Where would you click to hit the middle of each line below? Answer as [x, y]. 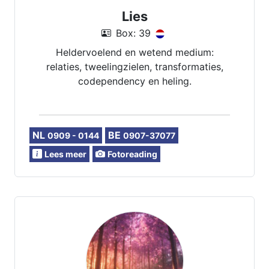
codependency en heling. [134, 81]
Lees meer [65, 154]
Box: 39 [133, 33]
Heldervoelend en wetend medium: [134, 52]
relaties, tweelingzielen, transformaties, [134, 67]
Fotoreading [132, 154]
